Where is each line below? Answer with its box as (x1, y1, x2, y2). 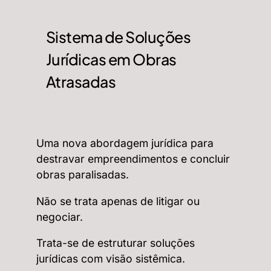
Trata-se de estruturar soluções (36, 237, 195, 250)
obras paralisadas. (36, 168, 129, 181)
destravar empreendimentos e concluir (36, 152, 230, 166)
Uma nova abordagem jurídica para (36, 137, 214, 150)
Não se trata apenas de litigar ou (36, 194, 200, 207)
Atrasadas (46, 71, 116, 91)
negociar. (36, 210, 83, 223)
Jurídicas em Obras (46, 49, 177, 69)
